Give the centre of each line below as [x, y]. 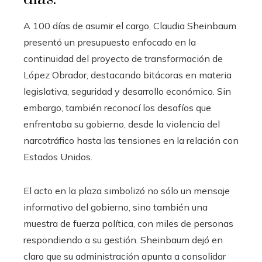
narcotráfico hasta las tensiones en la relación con [131, 140]
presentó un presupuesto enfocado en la [110, 42]
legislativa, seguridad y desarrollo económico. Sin [127, 91]
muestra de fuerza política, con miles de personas [128, 223]
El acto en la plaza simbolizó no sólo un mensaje [127, 190]
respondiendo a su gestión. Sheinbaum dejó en [123, 239]
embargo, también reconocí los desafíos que [117, 107]
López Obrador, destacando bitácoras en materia [127, 75]
